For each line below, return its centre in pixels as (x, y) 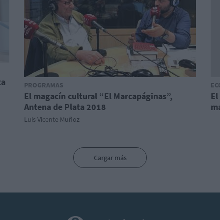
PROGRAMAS (44, 85)
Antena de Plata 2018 (65, 107)
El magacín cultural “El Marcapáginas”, (98, 96)
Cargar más (110, 158)
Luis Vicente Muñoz (52, 119)
